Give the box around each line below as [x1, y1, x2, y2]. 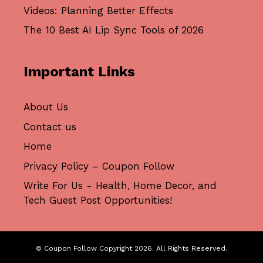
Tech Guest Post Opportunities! [23, 194, 172, 207]
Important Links [23, 63, 135, 80]
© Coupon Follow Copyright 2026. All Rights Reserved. [36, 244, 227, 253]
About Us [23, 101, 68, 113]
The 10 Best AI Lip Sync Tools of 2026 [23, 24, 204, 36]
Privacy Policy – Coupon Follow [23, 160, 174, 172]
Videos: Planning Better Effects [23, 4, 173, 16]
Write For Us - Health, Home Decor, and [23, 180, 217, 192]
